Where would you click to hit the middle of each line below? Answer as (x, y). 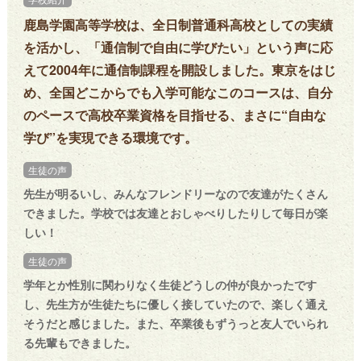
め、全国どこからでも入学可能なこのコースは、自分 (178, 93)
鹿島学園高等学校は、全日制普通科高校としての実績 (178, 25)
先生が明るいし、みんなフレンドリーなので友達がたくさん (175, 194)
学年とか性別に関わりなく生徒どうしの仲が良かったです (170, 285)
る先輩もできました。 (79, 343)
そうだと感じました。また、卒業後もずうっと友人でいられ (175, 324)
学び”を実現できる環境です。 (110, 138)
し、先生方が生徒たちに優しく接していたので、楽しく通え (175, 304)
